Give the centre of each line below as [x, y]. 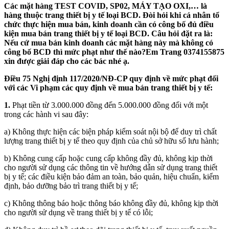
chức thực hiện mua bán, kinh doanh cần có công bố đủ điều [109, 24]
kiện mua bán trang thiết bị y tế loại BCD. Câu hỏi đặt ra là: [108, 33]
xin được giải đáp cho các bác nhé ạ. [67, 61]
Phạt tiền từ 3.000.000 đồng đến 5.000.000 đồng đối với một [109, 105]
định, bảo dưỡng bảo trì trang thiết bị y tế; [71, 186]
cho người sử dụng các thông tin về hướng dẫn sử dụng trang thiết [111, 167]
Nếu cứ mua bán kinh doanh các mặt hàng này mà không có [109, 42]
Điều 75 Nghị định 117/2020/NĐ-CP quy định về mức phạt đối [111, 78]
